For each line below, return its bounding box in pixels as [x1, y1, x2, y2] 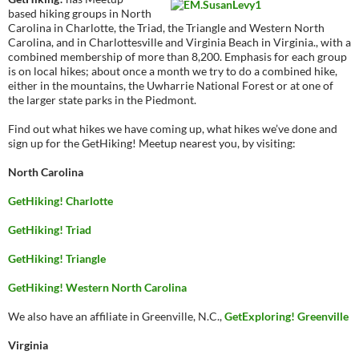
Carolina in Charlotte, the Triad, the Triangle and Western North [8, 21, 325, 34]
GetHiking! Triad [8, 223, 91, 236]
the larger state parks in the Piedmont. [8, 93, 196, 107]
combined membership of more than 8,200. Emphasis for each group [8, 50, 347, 63]
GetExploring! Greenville [224, 309, 349, 323]
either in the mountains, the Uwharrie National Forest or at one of [8, 79, 333, 92]
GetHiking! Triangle [8, 252, 106, 265]
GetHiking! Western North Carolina [8, 280, 187, 294]
